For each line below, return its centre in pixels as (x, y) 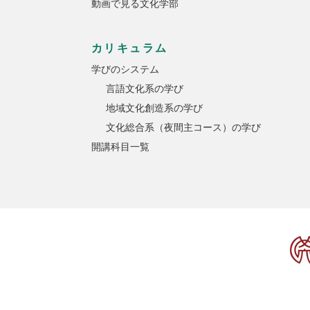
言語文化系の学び (145, 88)
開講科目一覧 (120, 146)
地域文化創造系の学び (154, 108)
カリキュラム (130, 48)
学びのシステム (125, 69)
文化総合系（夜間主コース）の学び (183, 127)
